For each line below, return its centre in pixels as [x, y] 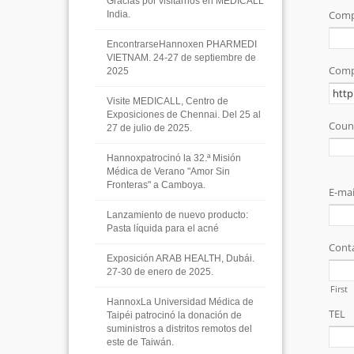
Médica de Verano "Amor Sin [168, 171]
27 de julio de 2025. [149, 128]
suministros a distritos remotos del [179, 329]
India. [119, 14]
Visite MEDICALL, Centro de [168, 101]
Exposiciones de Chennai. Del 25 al [184, 115]
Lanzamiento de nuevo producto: [177, 215]
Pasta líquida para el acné [163, 228]
